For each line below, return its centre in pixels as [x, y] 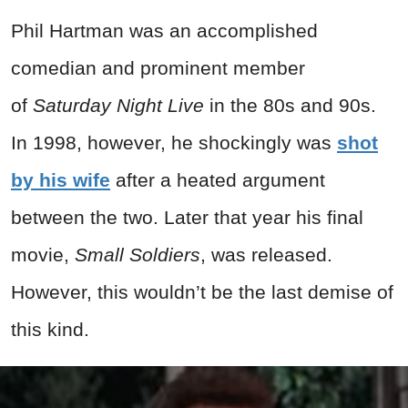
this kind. [50, 329]
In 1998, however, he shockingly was [174, 142]
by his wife [61, 179]
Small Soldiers [138, 254]
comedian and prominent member [158, 67]
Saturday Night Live [118, 105]
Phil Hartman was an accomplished [164, 30]
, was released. [266, 254]
